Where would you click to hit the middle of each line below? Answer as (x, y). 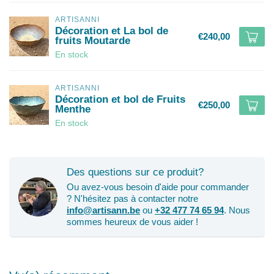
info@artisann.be (103, 210)
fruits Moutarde (93, 40)
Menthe (73, 109)
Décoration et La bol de (112, 31)
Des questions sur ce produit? (135, 172)
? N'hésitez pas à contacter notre (132, 198)
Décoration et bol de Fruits (120, 99)
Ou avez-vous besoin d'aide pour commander (158, 187)
